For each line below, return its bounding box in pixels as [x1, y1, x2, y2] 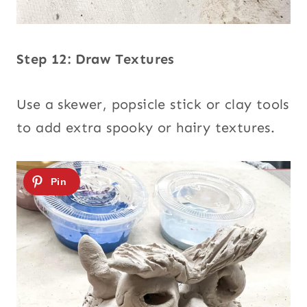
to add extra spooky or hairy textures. [16, 119, 275, 136]
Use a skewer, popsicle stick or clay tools [16, 95, 289, 112]
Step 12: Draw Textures [16, 50, 175, 67]
